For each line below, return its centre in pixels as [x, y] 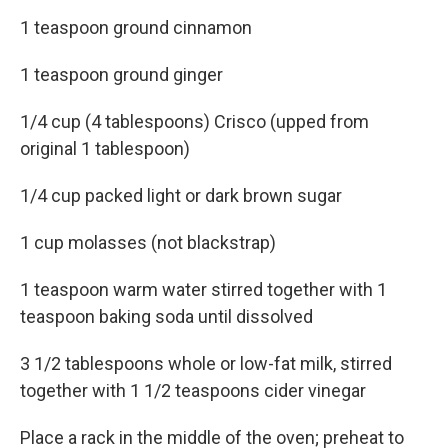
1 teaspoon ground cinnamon [136, 28]
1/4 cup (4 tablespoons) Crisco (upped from [194, 122]
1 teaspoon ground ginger [121, 75]
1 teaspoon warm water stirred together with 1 [203, 290]
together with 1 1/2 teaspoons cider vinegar [193, 391]
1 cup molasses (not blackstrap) [148, 243]
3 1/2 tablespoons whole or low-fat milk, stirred [206, 364]
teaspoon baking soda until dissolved [166, 317]
